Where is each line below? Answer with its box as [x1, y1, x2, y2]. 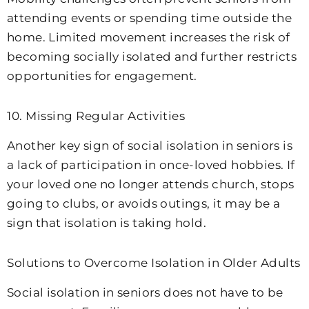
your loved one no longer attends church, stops [7, 177, 295, 192]
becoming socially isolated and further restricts [7, 50, 297, 64]
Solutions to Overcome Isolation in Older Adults [7, 255, 301, 270]
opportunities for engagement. [7, 69, 197, 83]
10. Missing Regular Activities [7, 109, 185, 123]
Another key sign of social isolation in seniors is [7, 139, 292, 153]
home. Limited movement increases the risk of [7, 30, 290, 45]
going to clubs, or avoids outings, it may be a [7, 197, 281, 211]
